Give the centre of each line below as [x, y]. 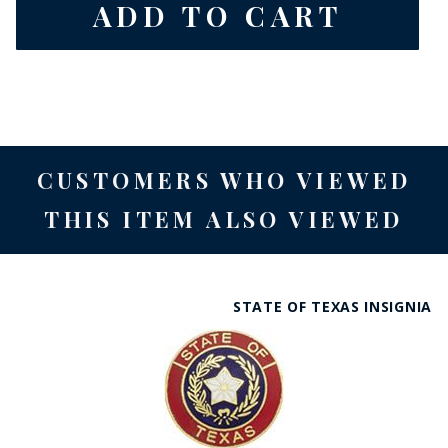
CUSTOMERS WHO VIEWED [224, 179]
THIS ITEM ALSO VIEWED [224, 218]
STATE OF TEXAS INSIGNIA [332, 306]
